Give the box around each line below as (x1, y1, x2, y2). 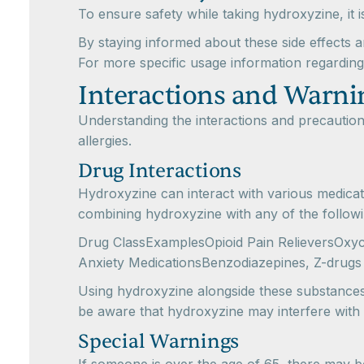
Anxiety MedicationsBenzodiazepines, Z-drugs (78, 254, 362, 271)
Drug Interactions (78, 158, 241, 184)
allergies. (78, 132, 132, 149)
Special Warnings (78, 329, 239, 354)
